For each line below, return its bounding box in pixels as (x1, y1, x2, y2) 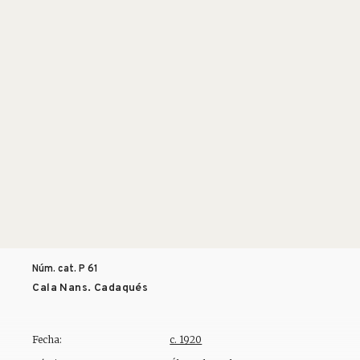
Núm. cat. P (32, 262, 86, 276)
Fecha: (32, 333, 63, 346)
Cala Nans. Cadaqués (32, 281, 149, 296)
